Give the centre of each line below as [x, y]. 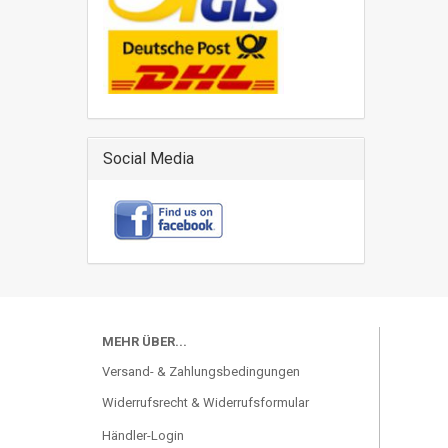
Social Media [148, 158]
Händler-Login [143, 435]
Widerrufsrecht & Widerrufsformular [205, 402]
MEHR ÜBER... [144, 341]
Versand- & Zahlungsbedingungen [201, 371]
